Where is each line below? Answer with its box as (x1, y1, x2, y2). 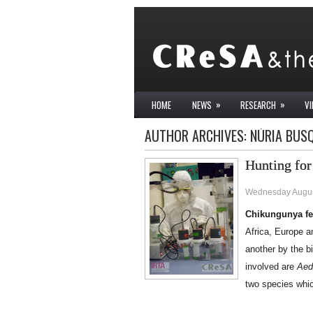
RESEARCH (240, 98, 276, 112)
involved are (245, 261, 297, 272)
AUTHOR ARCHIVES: (145, 125, 250, 146)
